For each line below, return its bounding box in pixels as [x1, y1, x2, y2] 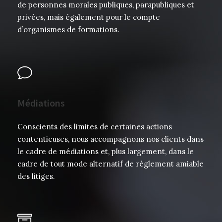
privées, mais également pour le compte [17, 12, 160, 22]
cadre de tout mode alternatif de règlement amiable [17, 159, 204, 169]
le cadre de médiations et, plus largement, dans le [17, 147, 194, 157]
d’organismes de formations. [17, 25, 119, 35]
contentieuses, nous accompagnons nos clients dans [17, 134, 204, 144]
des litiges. [17, 171, 55, 181]
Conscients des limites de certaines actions [17, 122, 172, 132]
